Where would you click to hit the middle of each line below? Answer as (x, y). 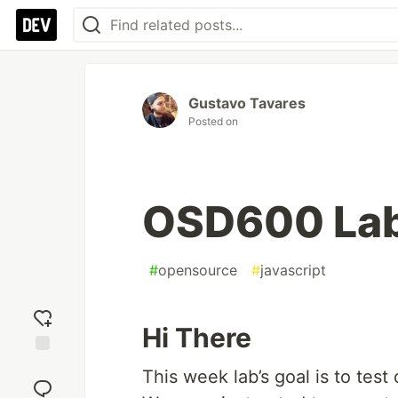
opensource (198, 270)
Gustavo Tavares (247, 103)
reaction (43, 382)
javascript (293, 270)
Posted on (213, 121)
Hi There (197, 338)
